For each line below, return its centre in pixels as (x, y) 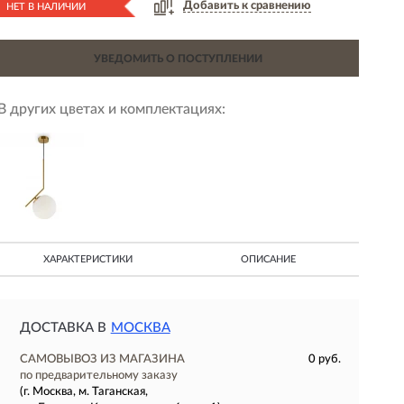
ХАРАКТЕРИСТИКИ (87, 259)
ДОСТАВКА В (63, 328)
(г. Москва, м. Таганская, (83, 392)
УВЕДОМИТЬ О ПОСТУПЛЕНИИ (178, 59)
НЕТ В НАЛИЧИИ (46, 7)
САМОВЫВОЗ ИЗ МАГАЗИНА (102, 359)
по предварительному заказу (98, 376)
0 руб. (324, 359)
